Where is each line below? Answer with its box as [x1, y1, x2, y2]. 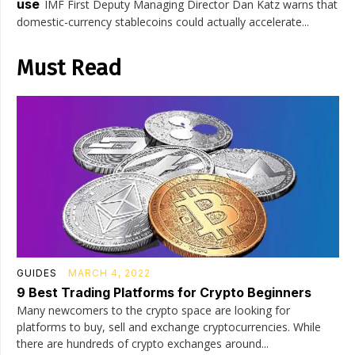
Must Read [17, 55, 121, 81]
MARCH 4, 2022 [68, 266, 151, 279]
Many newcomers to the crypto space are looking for [17, 302, 290, 318]
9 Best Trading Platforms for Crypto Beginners [17, 284, 311, 300]
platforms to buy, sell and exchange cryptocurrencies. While [17, 319, 321, 334]
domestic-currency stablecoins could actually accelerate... [17, 14, 309, 29]
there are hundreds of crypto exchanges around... [17, 335, 269, 351]
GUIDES [17, 266, 57, 279]
